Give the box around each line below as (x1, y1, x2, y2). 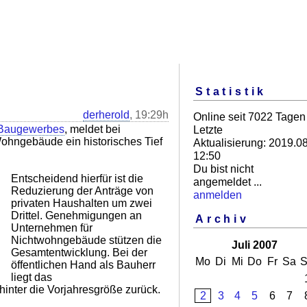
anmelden (193, 188, 242, 201)
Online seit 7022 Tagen (193, 110, 306, 123)
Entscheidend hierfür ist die (11, 173, 143, 184)
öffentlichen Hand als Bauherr (11, 259, 156, 271)
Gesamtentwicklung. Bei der (11, 247, 147, 258)
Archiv (195, 212, 249, 225)
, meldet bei (64, 123, 121, 135)
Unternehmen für (11, 222, 93, 234)
